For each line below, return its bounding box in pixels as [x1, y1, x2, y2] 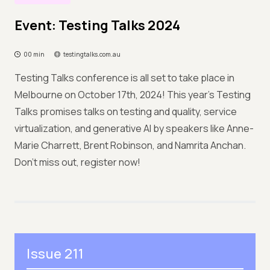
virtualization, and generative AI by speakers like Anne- [14, 122, 254, 135]
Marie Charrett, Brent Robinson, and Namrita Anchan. [14, 139, 246, 152]
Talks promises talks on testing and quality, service [14, 105, 237, 118]
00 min [24, 50, 45, 58]
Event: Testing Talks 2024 [14, 16, 180, 34]
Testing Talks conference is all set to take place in [14, 71, 234, 84]
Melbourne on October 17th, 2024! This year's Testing [14, 88, 251, 101]
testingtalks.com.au [63, 50, 121, 58]
